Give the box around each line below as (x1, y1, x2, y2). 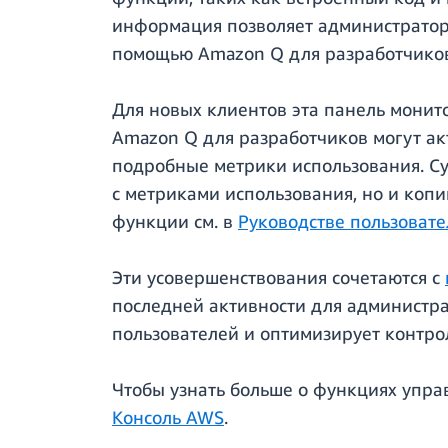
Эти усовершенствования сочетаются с (112, 266, 445, 289)
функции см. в (112, 210, 238, 233)
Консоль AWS (112, 406, 224, 429)
